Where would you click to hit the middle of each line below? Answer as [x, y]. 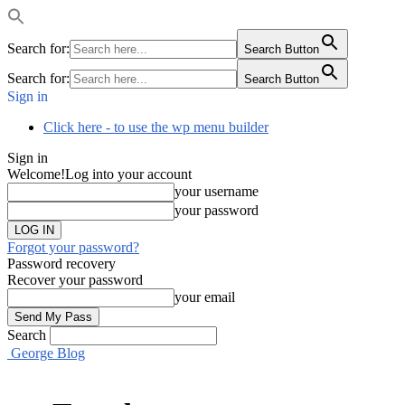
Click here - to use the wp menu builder [156, 127]
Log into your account [128, 174]
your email [205, 297]
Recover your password [75, 280]
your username [217, 191]
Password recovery [61, 264]
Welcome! [36, 174]
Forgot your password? [73, 247]
